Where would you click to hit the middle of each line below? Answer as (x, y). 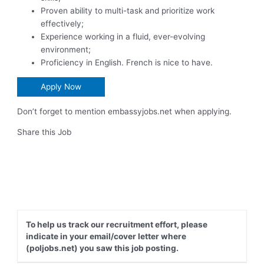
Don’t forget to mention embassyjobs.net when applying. (125, 111)
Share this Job (44, 132)
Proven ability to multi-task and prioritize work (128, 11)
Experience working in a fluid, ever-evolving (123, 37)
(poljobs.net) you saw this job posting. (102, 248)
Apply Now (61, 87)
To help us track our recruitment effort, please (116, 224)
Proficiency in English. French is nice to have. (127, 63)
